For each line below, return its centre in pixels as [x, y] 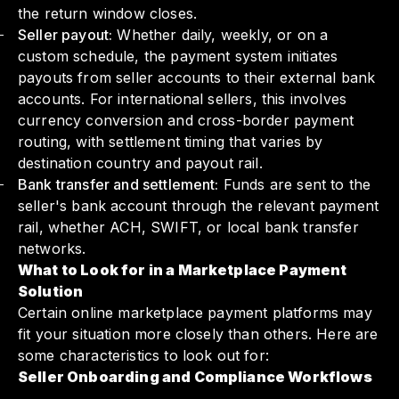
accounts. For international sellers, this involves [183, 99]
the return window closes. [108, 14]
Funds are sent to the [295, 185]
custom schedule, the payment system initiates [178, 57]
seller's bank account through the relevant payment [199, 206]
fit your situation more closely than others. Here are [198, 334]
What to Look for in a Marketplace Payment [183, 270]
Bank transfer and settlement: [118, 185]
